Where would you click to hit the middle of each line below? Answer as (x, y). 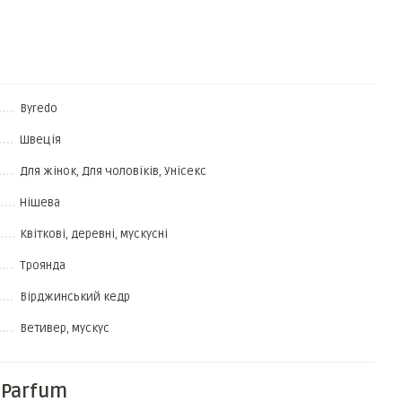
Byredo (38, 109)
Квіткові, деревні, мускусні (93, 234)
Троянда (42, 266)
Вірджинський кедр (74, 297)
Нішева (39, 203)
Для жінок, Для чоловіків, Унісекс (113, 171)
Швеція (40, 140)
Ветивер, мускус (64, 328)
